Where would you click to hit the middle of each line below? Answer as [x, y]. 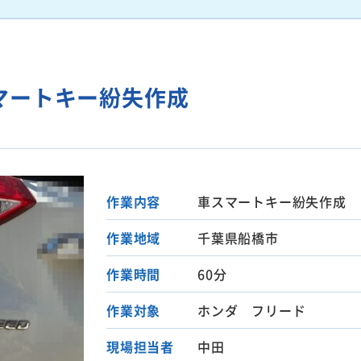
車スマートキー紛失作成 [272, 201]
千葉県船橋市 [238, 237]
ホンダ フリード [252, 310]
